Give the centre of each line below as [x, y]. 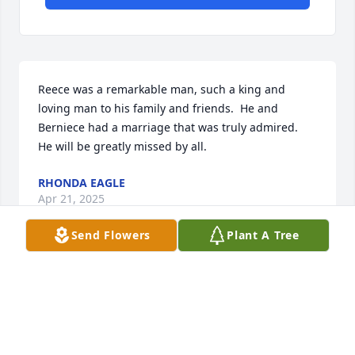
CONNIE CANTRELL [90, 277]
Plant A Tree [263, 235]
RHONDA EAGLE [82, 183]
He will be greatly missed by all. [122, 147]
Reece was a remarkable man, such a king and [162, 90]
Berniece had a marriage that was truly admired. [171, 128]
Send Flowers [111, 235]
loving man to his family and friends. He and [158, 109]
